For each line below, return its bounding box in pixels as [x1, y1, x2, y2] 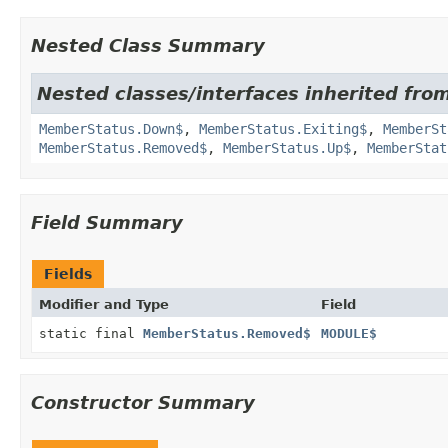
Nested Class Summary [31, 34, 265, 56]
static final [39, 325, 143, 341]
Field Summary [31, 211, 183, 233]
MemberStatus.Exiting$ [199, 120, 367, 137]
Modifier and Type [39, 296, 169, 312]
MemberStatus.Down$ [39, 120, 183, 137]
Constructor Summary [31, 391, 255, 413]
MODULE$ [321, 325, 377, 341]
